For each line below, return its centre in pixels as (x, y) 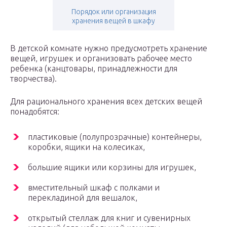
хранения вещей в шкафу (113, 21)
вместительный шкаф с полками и (94, 188)
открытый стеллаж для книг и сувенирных (109, 218)
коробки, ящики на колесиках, (86, 147)
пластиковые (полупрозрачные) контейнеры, (115, 137)
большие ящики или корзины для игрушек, (112, 167)
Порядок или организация (113, 12)
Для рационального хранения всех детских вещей (106, 102)
